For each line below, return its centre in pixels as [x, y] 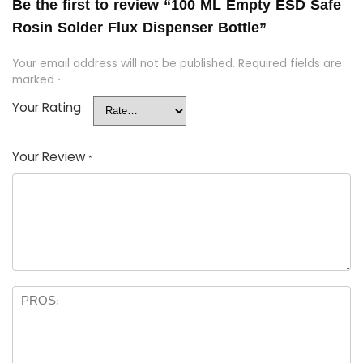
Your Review [50, 157]
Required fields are [290, 64]
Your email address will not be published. [124, 64]
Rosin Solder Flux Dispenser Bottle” [139, 28]
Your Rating [47, 108]
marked [35, 80]
